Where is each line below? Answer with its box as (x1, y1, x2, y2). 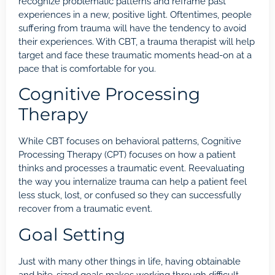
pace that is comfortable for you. (18, 63, 156, 74)
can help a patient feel (149, 176, 247, 188)
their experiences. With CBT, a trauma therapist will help (18, 36, 255, 47)
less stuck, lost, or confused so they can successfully (18, 190, 241, 201)
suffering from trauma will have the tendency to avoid (18, 22, 246, 34)
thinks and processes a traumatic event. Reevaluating (18, 163, 244, 174)
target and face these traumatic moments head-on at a (18, 49, 252, 61)
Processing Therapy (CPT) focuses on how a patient (18, 149, 236, 161)
